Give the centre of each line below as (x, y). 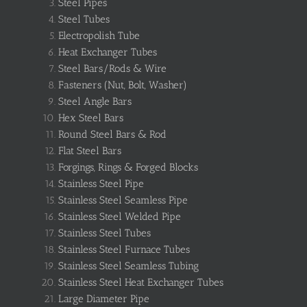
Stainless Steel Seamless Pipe (123, 200)
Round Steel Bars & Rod (112, 134)
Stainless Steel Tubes (105, 233)
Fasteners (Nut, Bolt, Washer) (123, 85)
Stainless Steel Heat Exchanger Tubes (141, 282)
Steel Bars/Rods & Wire (112, 68)
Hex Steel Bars (91, 118)
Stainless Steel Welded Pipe (120, 216)
